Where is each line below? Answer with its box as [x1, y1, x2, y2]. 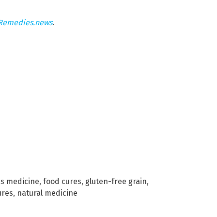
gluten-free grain [85, 177, 147, 186]
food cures [43, 177, 81, 186]
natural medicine [17, 188, 77, 198]
